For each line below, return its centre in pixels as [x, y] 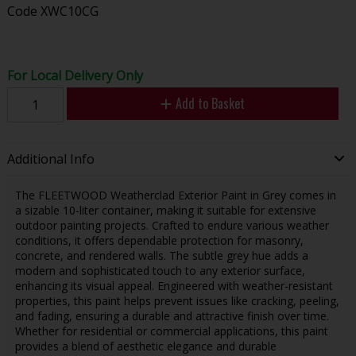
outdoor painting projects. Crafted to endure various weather [172, 225]
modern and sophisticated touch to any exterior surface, [160, 270]
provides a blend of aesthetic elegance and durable [145, 346]
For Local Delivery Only [75, 75]
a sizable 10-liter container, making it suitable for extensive [165, 210]
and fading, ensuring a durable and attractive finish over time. [172, 315]
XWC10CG [69, 11]
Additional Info [50, 159]
